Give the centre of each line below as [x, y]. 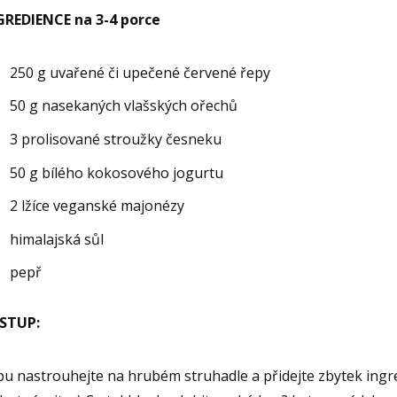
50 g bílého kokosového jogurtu [117, 172]
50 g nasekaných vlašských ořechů [124, 106]
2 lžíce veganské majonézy [97, 206]
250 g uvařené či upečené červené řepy [140, 72]
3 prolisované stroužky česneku [116, 139]
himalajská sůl [57, 239]
